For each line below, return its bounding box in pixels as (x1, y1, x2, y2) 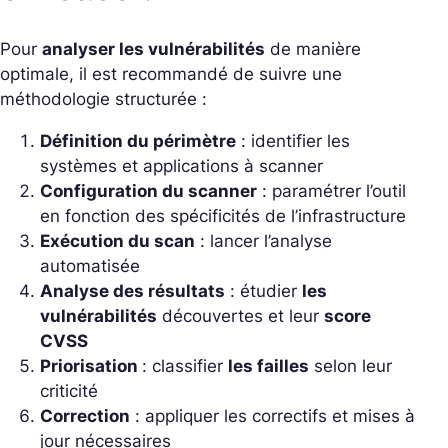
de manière (265, 39, 361, 60)
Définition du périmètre (40, 131, 236, 152)
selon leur (309, 356, 392, 377)
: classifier (142, 356, 228, 377)
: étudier (225, 281, 302, 302)
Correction (40, 406, 130, 427)
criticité (40, 381, 98, 402)
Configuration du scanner (40, 181, 257, 202)
